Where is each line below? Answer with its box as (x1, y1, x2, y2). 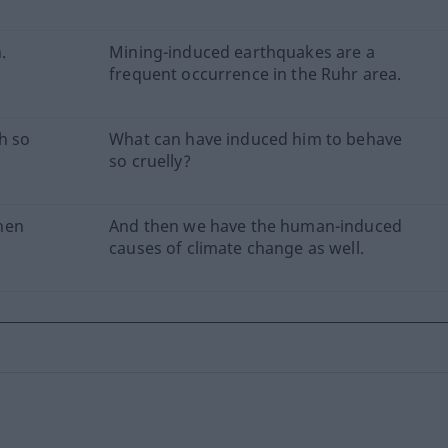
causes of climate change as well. (109, 237, 364, 259)
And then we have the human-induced (109, 215, 402, 237)
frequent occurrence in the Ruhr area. (109, 63, 402, 85)
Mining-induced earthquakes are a (109, 41, 375, 63)
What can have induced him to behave (109, 128, 403, 150)
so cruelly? (109, 150, 191, 172)
